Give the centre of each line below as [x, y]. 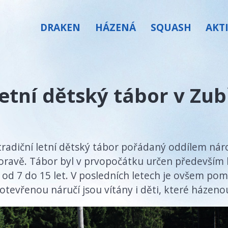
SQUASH [171, 27]
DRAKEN [61, 27]
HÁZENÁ [115, 27]
